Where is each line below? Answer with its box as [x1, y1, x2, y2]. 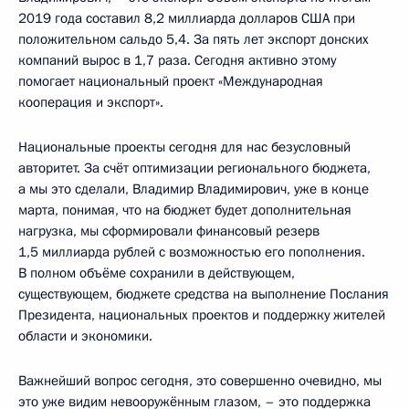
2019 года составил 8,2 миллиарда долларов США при [18, 9, 355, 28]
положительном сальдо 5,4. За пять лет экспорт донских [18, 30, 369, 49]
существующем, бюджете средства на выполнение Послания [18, 285, 389, 304]
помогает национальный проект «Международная [18, 72, 323, 91]
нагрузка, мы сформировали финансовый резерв [18, 222, 320, 241]
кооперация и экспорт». [18, 93, 163, 112]
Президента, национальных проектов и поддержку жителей [18, 306, 385, 325]
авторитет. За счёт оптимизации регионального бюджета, [18, 159, 371, 178]
